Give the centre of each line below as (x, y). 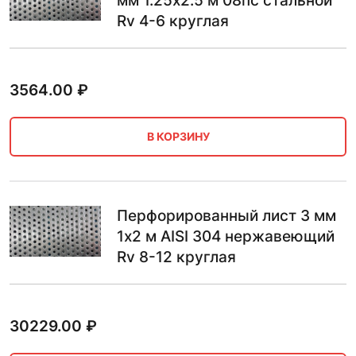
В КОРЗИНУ (178, 137)
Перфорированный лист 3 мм (226, 215)
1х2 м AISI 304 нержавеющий (226, 236)
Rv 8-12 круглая (176, 257)
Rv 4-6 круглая (173, 21)
